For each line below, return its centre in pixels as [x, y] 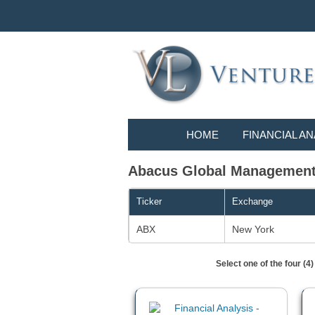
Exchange [252, 202]
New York [253, 230]
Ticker [149, 202]
